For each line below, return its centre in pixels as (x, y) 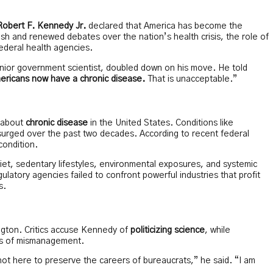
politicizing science (168, 230)
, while (218, 230)
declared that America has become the (164, 27)
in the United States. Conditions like (161, 123)
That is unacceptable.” (191, 79)
